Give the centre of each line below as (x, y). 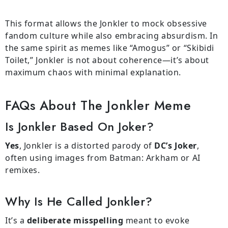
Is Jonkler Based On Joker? (80, 126)
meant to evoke (156, 221)
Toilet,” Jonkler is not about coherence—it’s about (107, 60)
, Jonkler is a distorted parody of (87, 146)
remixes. (23, 170)
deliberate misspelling (74, 221)
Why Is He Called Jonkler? (79, 201)
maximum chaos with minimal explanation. (93, 73)
